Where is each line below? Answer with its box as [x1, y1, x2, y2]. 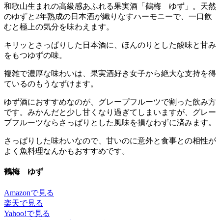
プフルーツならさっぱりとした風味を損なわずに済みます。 [4, 118, 216, 127]
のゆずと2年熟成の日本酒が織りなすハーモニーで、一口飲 [4, 12, 212, 21]
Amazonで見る [4, 188, 54, 197]
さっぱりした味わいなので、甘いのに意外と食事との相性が [4, 137, 216, 145]
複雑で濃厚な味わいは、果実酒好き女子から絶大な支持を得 [4, 69, 216, 78]
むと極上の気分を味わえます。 [4, 23, 114, 31]
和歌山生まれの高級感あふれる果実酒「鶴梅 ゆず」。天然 [4, 2, 216, 11]
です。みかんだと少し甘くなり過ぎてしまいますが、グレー [4, 108, 216, 117]
